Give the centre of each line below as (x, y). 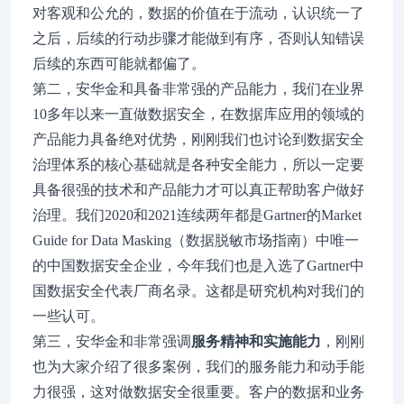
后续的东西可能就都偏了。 (119, 64)
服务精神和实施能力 (256, 341)
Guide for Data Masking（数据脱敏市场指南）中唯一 (196, 240)
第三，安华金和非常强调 (112, 341)
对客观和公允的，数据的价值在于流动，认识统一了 (198, 13)
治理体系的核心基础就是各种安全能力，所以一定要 (198, 165)
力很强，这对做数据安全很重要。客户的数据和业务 (198, 392)
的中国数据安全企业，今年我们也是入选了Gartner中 (198, 266)
